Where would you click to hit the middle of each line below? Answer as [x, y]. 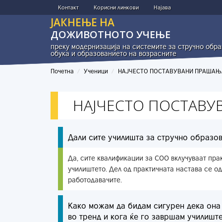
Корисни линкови [116, 7]
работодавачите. [95, 180]
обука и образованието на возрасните [113, 53]
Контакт [68, 7]
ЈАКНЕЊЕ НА [83, 22]
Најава [162, 7]
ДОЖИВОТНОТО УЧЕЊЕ [111, 34]
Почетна [62, 71]
